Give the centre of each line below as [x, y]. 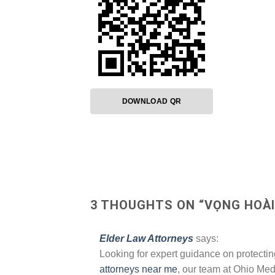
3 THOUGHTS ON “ [147, 205]
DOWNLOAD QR [152, 101]
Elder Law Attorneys [146, 238]
